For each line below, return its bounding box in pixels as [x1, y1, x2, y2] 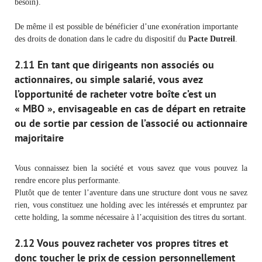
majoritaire [15, 130, 64, 144]
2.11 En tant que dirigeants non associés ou [15, 57, 214, 71]
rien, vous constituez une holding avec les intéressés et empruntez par [15, 200, 247, 209]
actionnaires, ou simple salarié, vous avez [15, 72, 202, 86]
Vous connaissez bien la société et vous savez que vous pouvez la [15, 163, 247, 173]
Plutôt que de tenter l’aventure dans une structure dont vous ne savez [15, 188, 247, 197]
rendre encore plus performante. [15, 175, 120, 185]
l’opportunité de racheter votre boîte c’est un [15, 87, 216, 101]
